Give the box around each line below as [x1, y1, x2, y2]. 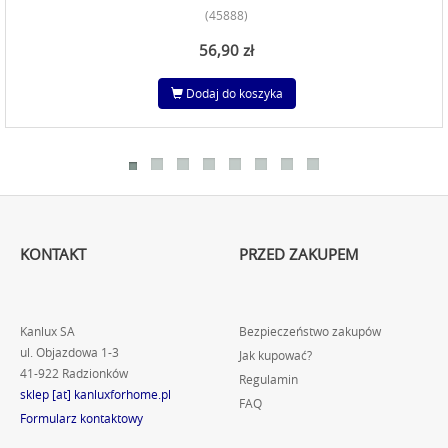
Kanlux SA [20, 324, 75, 339]
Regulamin [239, 372, 298, 387]
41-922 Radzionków [20, 366, 128, 381]
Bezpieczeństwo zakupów [239, 324, 381, 339]
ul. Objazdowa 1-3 [20, 345, 119, 360]
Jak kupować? [239, 348, 312, 363]
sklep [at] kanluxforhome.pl [20, 387, 171, 402]
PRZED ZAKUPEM [239, 244, 359, 264]
